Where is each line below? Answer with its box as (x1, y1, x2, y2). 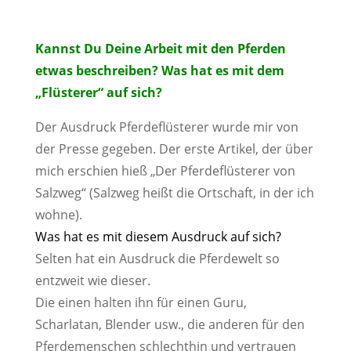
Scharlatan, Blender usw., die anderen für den (34, 316, 305, 333)
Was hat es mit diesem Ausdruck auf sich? (34, 228, 281, 245)
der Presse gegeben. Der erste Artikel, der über (34, 140, 313, 157)
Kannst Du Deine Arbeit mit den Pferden (34, 40, 286, 57)
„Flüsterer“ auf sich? (34, 84, 162, 101)
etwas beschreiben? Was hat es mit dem (34, 62, 284, 79)
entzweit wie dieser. (34, 272, 150, 289)
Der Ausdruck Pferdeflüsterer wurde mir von (34, 118, 299, 136)
